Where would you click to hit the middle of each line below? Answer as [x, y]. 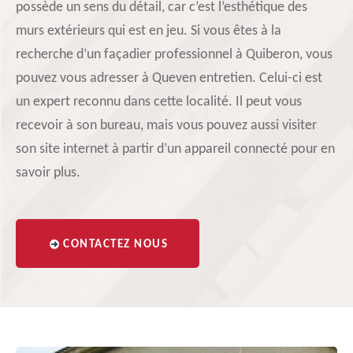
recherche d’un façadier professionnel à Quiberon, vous [174, 55]
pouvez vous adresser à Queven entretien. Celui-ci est [169, 78]
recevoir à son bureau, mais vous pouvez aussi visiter [166, 126]
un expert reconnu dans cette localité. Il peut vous [159, 102]
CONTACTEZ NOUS [115, 245]
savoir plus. [48, 173]
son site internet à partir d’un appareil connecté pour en [175, 149]
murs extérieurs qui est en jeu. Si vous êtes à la [149, 31]
